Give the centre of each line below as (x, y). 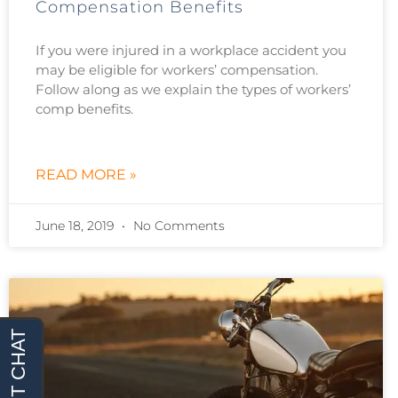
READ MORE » (86, 174)
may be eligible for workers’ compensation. (177, 69)
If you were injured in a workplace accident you (191, 50)
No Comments (177, 225)
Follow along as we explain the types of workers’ (193, 89)
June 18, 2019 (76, 225)
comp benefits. (84, 108)
